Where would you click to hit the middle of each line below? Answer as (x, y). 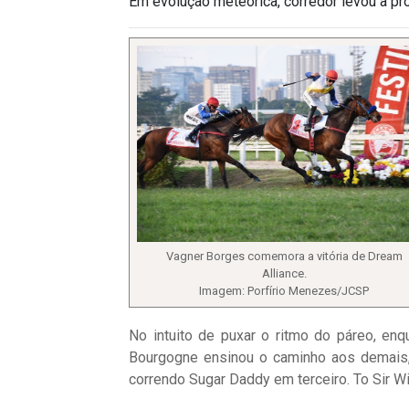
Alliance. (284, 273)
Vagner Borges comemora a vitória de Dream (284, 256)
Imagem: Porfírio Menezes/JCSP (284, 290)
